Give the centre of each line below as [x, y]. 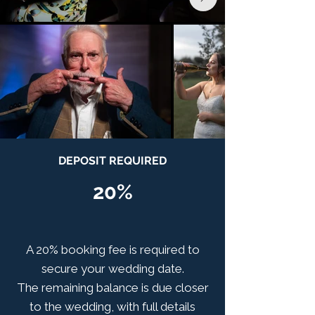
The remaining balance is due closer [112, 288]
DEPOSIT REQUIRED [112, 161]
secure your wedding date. [112, 269]
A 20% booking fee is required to [112, 250]
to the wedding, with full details [112, 307]
